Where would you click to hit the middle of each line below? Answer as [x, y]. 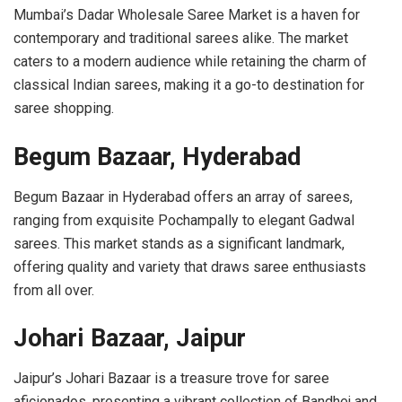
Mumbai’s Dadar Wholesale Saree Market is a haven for [187, 15]
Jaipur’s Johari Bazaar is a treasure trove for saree [171, 378]
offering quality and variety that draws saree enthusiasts [190, 267]
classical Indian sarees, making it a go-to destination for [189, 85]
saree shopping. [64, 109]
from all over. [54, 290]
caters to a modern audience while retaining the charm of [190, 62]
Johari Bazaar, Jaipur [130, 339]
